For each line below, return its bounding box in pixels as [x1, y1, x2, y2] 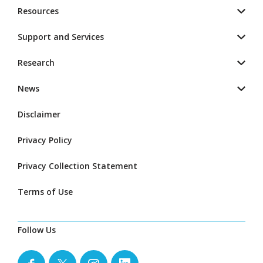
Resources [18, 5, 59, 17]
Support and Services [18, 31, 104, 43]
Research [18, 57, 55, 69]
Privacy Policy [18, 134, 72, 146]
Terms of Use [18, 186, 73, 198]
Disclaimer [18, 109, 60, 120]
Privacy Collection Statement [18, 160, 137, 172]
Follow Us [18, 224, 56, 236]
